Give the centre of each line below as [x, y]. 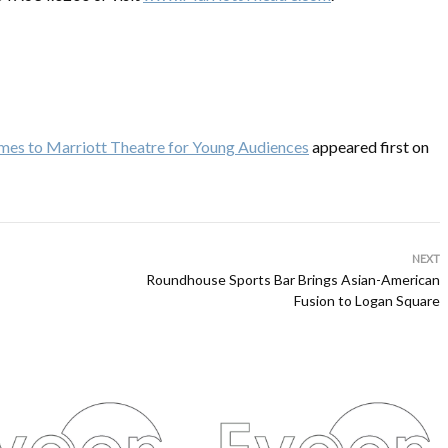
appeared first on [369, 146]
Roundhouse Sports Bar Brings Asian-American [293, 279]
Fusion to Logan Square [367, 300]
